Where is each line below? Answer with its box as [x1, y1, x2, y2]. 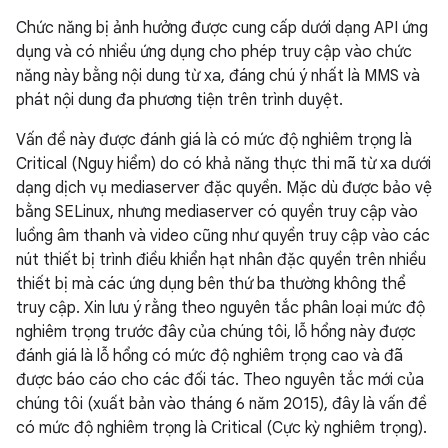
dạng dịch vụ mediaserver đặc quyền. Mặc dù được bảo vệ [16, 178, 432, 198]
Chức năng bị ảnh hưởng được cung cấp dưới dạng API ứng [16, 18, 428, 38]
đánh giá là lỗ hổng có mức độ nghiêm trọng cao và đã [16, 346, 403, 366]
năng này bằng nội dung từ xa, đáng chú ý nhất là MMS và [16, 66, 420, 86]
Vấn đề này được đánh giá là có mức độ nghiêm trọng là [16, 130, 412, 150]
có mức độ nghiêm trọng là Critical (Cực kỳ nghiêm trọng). [16, 418, 427, 438]
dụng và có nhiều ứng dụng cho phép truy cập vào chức [16, 42, 412, 62]
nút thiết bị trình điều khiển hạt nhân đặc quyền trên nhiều [16, 250, 426, 270]
